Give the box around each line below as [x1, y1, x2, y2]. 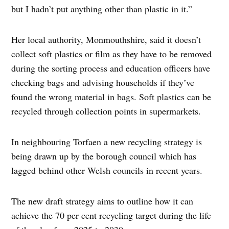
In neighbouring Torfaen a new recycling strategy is [11, 135, 202, 148]
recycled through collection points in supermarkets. [11, 104, 204, 117]
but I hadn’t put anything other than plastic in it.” [11, 2, 196, 15]
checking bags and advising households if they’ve [11, 76, 195, 88]
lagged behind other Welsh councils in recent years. [11, 164, 206, 176]
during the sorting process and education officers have [11, 61, 211, 74]
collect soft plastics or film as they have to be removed [11, 47, 212, 60]
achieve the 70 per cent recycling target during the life [11, 209, 212, 221]
